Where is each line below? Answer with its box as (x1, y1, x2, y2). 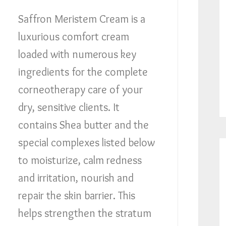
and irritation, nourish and (18, 171, 134, 185)
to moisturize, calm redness (18, 153, 142, 167)
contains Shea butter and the (18, 118, 149, 132)
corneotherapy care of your (18, 83, 143, 96)
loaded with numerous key (18, 47, 136, 61)
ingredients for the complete (18, 65, 148, 79)
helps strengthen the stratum (18, 206, 151, 220)
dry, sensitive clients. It (18, 100, 120, 114)
